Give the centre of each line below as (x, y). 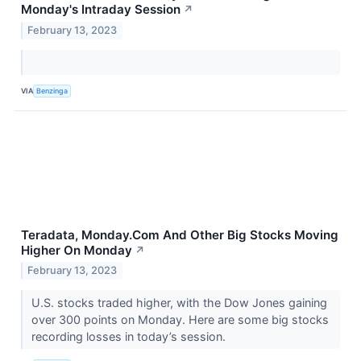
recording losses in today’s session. (130, 337)
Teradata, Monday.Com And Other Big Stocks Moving (180, 234)
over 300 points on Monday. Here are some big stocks (180, 320)
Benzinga (52, 91)
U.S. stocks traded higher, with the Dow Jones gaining (179, 303)
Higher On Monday (77, 250)
